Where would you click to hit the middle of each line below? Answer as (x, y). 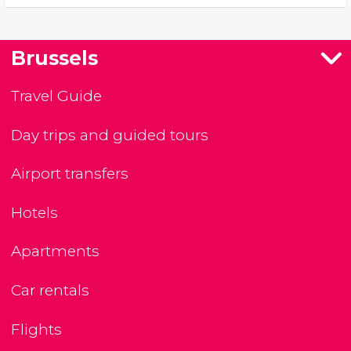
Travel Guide (56, 96)
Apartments (55, 251)
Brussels (54, 58)
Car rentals (50, 291)
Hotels (34, 212)
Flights (36, 329)
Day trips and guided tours (110, 135)
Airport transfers (70, 174)
